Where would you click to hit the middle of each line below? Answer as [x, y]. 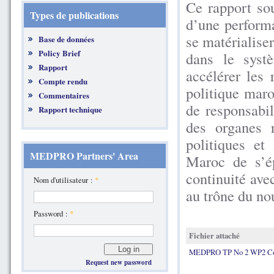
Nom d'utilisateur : [65, 180]
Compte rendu [63, 81]
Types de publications [74, 15]
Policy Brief [60, 53]
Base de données [67, 39]
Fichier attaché [214, 235]
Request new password [118, 263]
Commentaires [64, 95]
